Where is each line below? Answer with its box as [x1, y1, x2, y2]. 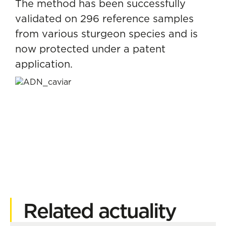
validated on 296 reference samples [15, 12, 194, 25]
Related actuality [23, 197, 176, 223]
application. [15, 57, 73, 70]
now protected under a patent [15, 42, 165, 55]
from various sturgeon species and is [15, 27, 198, 40]
